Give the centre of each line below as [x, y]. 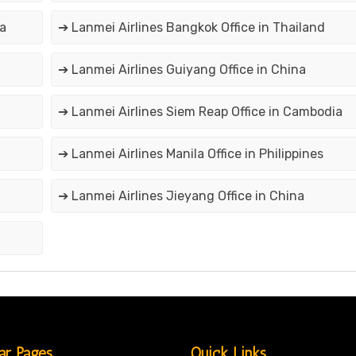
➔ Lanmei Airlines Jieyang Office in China [181, 196]
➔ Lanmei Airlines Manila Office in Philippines [190, 154]
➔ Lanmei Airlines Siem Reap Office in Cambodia [200, 112]
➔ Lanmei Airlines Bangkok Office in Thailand [191, 28]
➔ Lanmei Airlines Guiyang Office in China [182, 70]
